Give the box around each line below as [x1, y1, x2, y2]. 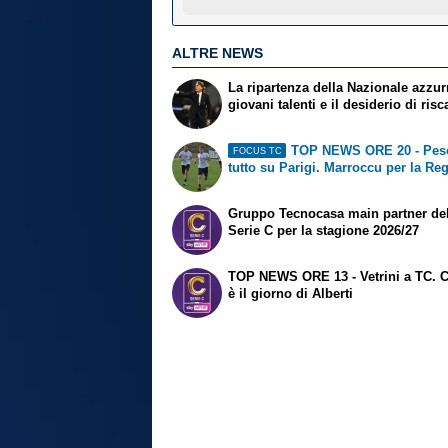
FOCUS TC [232, 145, 282, 156]
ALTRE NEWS [172, 44, 263, 61]
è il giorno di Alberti [228, 285, 354, 301]
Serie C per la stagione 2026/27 [228, 222, 420, 238]
